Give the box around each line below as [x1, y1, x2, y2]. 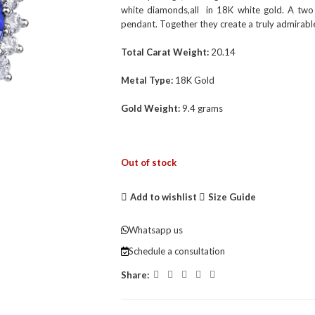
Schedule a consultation [128, 245, 225, 257]
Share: [120, 269, 149, 281]
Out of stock [120, 156, 176, 168]
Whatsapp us [128, 224, 183, 236]
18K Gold [172, 74, 214, 86]
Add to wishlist [129, 191, 197, 202]
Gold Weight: [120, 102, 180, 114]
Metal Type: [120, 74, 173, 86]
